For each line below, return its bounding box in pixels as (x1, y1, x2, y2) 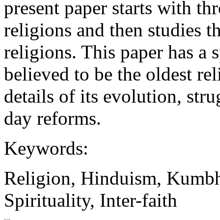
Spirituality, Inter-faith (4, 190, 177, 211)
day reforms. (4, 108, 101, 129)
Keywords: (4, 137, 88, 159)
